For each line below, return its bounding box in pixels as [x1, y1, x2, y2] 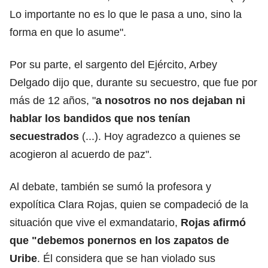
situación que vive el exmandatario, [10, 216, 181, 229]
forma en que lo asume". [10, 26, 129, 38]
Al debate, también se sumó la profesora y [10, 180, 211, 193]
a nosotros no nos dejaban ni [96, 94, 245, 106]
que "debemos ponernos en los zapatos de [10, 234, 229, 246]
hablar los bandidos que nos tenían [10, 112, 190, 124]
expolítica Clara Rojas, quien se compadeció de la [10, 198, 248, 211]
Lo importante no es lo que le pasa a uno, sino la [10, 8, 242, 20]
